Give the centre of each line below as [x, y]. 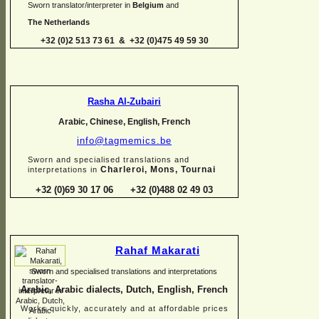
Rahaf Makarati [157, 251]
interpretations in [64, 169]
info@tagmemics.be [124, 141]
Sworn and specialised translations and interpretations [124, 272]
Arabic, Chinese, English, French [124, 122]
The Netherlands [59, 22]
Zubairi [145, 101]
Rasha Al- [109, 101]
